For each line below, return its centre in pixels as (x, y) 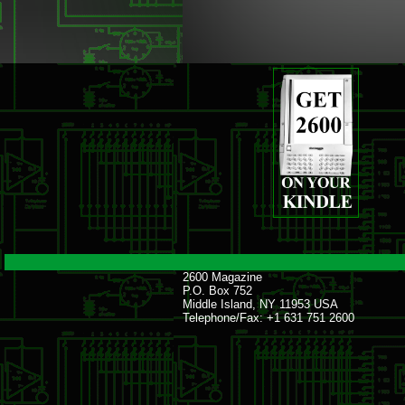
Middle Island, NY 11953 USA (260, 304)
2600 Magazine (222, 277)
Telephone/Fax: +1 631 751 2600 (270, 318)
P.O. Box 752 (217, 291)
